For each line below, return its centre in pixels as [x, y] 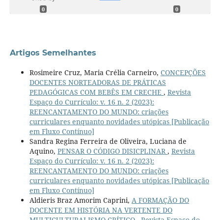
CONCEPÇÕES [183, 72]
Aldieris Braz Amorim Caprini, [80, 200]
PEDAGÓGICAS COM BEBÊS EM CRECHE [96, 92]
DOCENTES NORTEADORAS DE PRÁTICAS [97, 82]
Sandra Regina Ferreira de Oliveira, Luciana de [108, 141]
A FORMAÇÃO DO [160, 200]
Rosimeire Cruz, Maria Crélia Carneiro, [95, 72]
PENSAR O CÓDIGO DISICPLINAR [112, 151]
